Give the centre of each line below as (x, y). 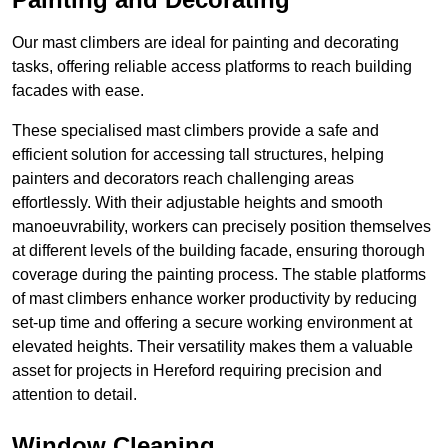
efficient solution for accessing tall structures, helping (198, 155)
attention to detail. (74, 395)
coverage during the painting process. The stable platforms (219, 275)
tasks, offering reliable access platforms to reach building (212, 67)
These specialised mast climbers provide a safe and (195, 131)
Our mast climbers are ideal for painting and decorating (205, 43)
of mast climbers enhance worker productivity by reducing (214, 299)
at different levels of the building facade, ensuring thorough (218, 251)
